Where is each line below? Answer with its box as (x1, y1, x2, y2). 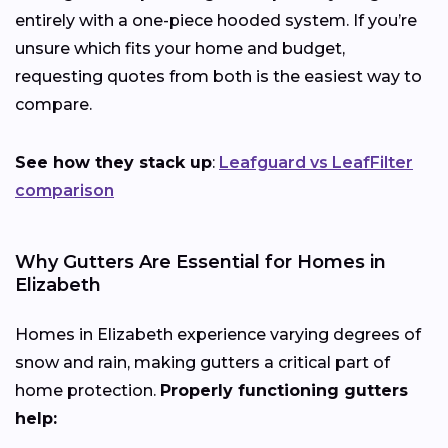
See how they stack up (15, 152, 212, 172)
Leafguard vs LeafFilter (219, 152, 413, 172)
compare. (15, 94, 92, 114)
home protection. (15, 380, 160, 400)
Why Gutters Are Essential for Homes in (15, 250, 386, 273)
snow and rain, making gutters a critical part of (15, 352, 390, 372)
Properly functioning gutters (160, 380, 408, 400)
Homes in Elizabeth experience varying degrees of (15, 324, 421, 344)
